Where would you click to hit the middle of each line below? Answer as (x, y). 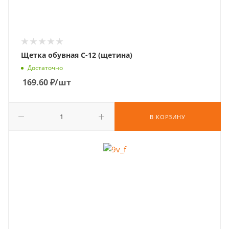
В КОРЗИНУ (168, 117)
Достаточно (45, 68)
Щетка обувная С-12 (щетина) (77, 55)
